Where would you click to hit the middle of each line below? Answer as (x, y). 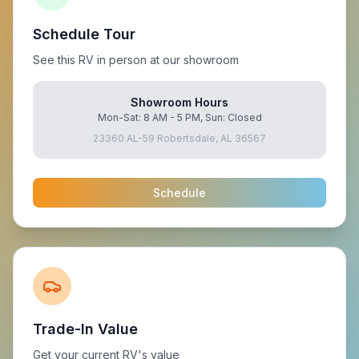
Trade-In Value (85, 329)
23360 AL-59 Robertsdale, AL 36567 (179, 138)
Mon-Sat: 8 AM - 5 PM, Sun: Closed (179, 117)
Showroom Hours (179, 102)
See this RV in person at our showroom (136, 60)
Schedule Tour (84, 34)
